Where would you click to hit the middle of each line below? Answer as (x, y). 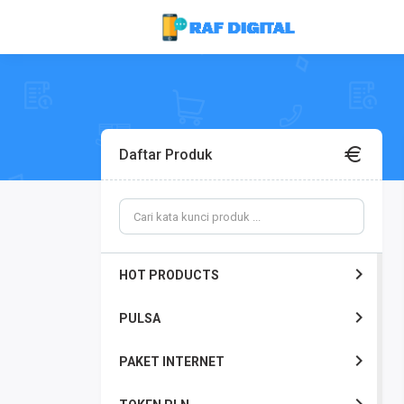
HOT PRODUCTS (169, 275)
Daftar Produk (165, 155)
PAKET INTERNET (172, 362)
